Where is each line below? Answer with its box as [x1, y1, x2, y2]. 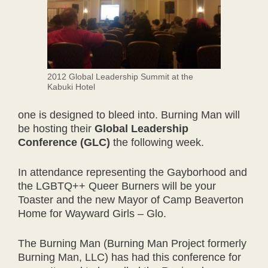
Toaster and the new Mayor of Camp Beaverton [18, 193, 243, 206]
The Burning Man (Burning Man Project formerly [18, 237, 246, 249]
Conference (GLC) [18, 136, 110, 148]
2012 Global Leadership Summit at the [47, 72, 193, 81]
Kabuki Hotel [47, 82, 95, 92]
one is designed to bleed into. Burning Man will [18, 108, 240, 121]
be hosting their [18, 122, 95, 135]
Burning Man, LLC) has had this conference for [18, 251, 241, 263]
